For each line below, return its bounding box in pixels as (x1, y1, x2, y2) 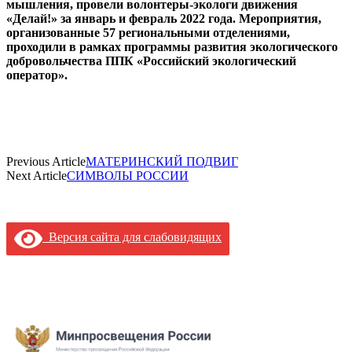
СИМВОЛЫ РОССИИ (67, 168, 189, 182)
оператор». (6, 68, 68, 82)
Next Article (6, 168, 67, 182)
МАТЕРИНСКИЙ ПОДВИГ (86, 154, 238, 168)
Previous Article (6, 154, 86, 168)
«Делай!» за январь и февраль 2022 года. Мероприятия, (6, 11, 321, 25)
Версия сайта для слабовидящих (42, 230, 222, 244)
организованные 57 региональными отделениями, (6, 25, 290, 39)
